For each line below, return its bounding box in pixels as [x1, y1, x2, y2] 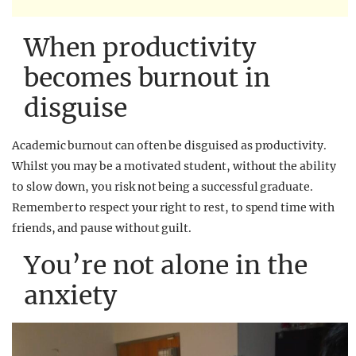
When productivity [24, 31, 257, 64]
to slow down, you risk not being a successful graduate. [12, 179, 313, 194]
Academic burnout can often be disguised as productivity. [12, 137, 327, 153]
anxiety [24, 279, 117, 311]
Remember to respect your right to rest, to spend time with [12, 199, 335, 215]
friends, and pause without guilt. [12, 220, 192, 235]
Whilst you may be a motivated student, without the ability [12, 158, 336, 173]
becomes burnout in [24, 61, 270, 94]
